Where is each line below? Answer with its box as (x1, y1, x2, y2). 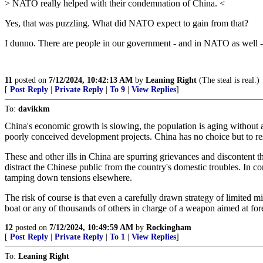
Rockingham (146, 223, 191, 232)
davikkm (18, 104, 50, 113)
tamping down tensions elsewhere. (5, 173, 132, 183)
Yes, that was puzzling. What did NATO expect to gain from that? (5, 18, 248, 28)
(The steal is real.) (197, 76, 259, 85)
